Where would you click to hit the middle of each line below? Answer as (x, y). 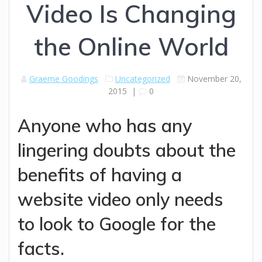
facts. (41, 248)
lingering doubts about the (127, 150)
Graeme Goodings (63, 78)
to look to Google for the (117, 223)
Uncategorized (142, 78)
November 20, (214, 78)
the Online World (131, 46)
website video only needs (120, 199)
